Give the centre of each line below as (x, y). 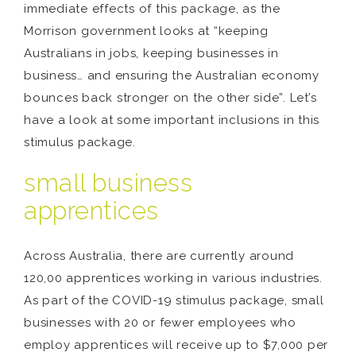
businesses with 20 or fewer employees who (160, 323)
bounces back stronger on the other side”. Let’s (170, 98)
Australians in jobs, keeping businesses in (151, 53)
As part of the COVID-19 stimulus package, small (174, 300)
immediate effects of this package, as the (152, 9)
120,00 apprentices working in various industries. (173, 278)
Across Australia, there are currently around (159, 256)
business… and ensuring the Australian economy (172, 75)
